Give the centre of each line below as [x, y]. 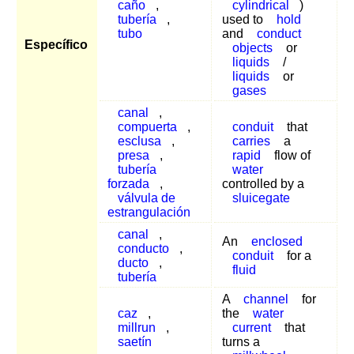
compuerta [147, 126]
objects [252, 47]
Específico [56, 44]
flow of [290, 155]
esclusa [139, 141]
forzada [128, 183]
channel [265, 299]
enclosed [277, 241]
